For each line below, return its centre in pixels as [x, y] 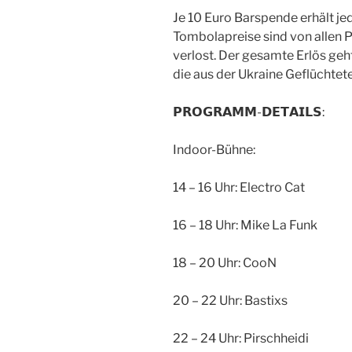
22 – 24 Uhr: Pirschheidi [242, 338]
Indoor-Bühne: [214, 149]
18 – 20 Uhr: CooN [225, 262]
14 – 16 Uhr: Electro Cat [239, 187]
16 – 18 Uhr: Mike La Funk [245, 225]
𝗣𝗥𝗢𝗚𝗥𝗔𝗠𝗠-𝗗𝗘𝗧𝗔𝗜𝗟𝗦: [249, 112]
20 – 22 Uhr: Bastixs [230, 300]
